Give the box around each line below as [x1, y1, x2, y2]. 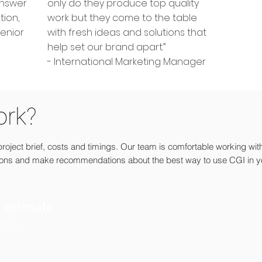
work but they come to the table [47, 11, 197, 25]
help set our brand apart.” [47, 40, 166, 54]
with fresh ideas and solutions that [47, 26, 206, 39]
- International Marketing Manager [47, 55, 208, 68]
